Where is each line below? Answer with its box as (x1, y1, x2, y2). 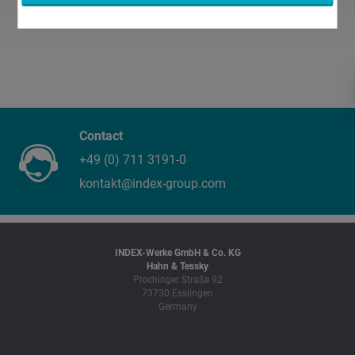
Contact (79, 128, 123, 143)
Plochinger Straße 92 (132, 274, 223, 285)
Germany (158, 301, 197, 312)
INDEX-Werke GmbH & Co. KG (114, 247, 241, 258)
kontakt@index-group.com (79, 176, 226, 191)
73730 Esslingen (142, 288, 213, 299)
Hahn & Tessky (147, 261, 208, 272)
